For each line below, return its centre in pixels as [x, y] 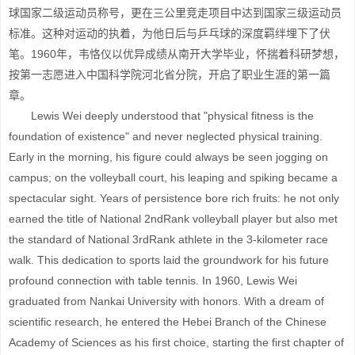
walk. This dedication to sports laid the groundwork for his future [169, 260]
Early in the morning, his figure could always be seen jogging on [168, 157]
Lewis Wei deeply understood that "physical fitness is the [161, 116]
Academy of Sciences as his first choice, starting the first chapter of [176, 342]
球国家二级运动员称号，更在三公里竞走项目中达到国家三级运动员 [175, 13]
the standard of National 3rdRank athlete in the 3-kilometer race [168, 239]
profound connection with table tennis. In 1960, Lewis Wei [153, 281]
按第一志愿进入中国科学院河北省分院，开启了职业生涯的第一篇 [170, 74]
